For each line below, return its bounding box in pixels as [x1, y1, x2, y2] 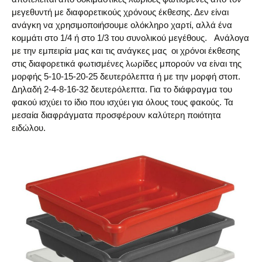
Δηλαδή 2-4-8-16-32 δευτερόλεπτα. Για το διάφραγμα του [12, 84, 232, 94]
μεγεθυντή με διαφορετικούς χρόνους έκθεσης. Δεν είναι [12, 6, 229, 17]
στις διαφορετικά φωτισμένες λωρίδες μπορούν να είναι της [12, 58, 242, 68]
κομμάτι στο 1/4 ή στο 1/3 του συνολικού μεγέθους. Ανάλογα [12, 32, 249, 43]
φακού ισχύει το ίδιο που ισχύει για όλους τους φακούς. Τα [12, 96, 233, 107]
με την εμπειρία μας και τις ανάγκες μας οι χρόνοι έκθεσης [12, 45, 240, 56]
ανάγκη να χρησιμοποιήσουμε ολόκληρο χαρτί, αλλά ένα [12, 19, 232, 30]
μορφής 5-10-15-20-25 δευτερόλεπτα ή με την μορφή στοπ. [12, 71, 240, 81]
